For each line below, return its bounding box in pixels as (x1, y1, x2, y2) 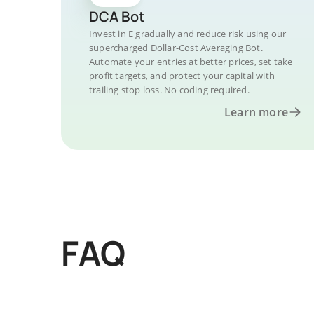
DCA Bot (89, 7, 144, 26)
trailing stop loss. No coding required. (89, 83, 250, 96)
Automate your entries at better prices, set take (89, 55, 293, 68)
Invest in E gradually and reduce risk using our (89, 27, 287, 40)
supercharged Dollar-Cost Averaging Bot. (89, 41, 263, 54)
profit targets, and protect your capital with (89, 69, 275, 82)
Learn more (224, 104, 288, 120)
